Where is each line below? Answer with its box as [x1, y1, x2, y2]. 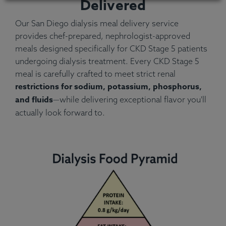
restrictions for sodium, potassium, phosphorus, [15, 81, 202, 93]
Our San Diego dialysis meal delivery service [15, 18, 179, 29]
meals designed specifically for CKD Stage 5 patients [15, 43, 207, 54]
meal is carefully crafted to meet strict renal [15, 69, 176, 79]
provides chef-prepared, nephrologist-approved [15, 31, 190, 41]
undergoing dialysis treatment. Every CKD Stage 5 [15, 56, 199, 67]
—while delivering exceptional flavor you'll [53, 94, 206, 105]
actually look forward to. [15, 107, 105, 118]
